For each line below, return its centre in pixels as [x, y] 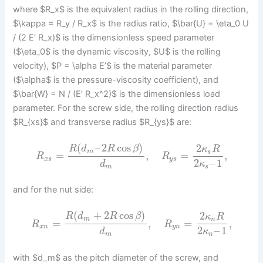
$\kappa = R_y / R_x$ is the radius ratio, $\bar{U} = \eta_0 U [131, 23]
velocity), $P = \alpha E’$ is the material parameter [113, 65]
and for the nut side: [53, 190]
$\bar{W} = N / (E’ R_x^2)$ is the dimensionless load [117, 94]
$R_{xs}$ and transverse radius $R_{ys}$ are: [102, 122]
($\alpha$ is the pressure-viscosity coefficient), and [116, 80]
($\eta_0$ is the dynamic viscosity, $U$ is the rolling [117, 51]
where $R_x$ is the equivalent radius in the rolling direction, [131, 9]
